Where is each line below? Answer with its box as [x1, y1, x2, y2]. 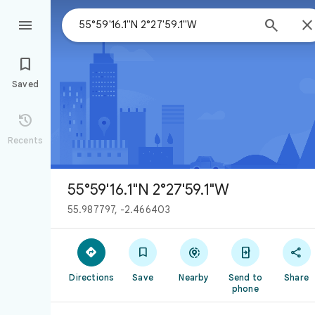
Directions [69, 272, 115, 283]
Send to [228, 272, 262, 283]
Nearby [179, 272, 210, 283]
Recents [7, 135, 44, 146]
